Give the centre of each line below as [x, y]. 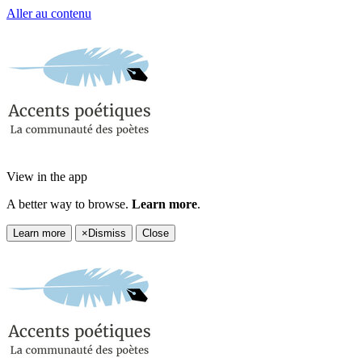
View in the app [47, 177]
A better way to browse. [69, 204]
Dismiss [107, 233]
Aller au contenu [49, 13]
